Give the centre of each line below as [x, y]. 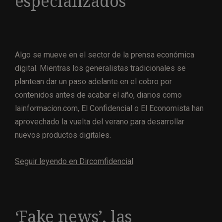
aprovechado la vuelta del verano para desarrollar [100, 121]
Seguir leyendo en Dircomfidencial [74, 161]
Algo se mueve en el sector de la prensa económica [105, 55]
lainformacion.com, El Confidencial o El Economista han [109, 108]
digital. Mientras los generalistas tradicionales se [100, 68]
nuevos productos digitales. [63, 135]
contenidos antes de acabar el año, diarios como [98, 95]
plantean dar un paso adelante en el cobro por [93, 81]
